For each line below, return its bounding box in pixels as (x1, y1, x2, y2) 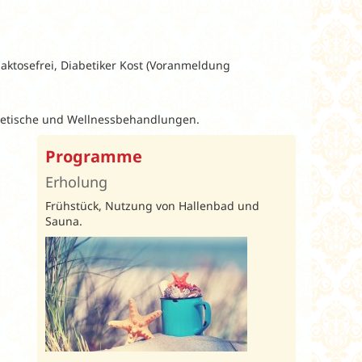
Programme (45, 145, 142, 167)
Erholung (45, 171, 107, 192)
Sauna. (45, 213, 82, 229)
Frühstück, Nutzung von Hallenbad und (45, 197, 259, 213)
